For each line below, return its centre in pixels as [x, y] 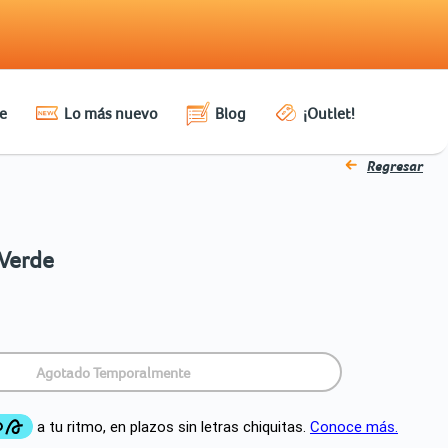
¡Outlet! [328, 113]
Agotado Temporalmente [113, 372]
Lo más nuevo [110, 113]
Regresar [395, 165]
